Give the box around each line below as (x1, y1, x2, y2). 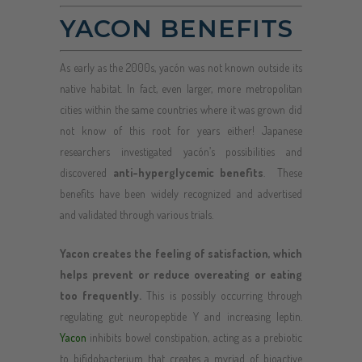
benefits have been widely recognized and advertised (60, 186, 302, 200)
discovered (60, 165, 113, 179)
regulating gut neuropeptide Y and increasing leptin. (60, 309, 302, 323)
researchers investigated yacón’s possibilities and (60, 144, 302, 158)
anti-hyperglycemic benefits (112, 165, 263, 179)
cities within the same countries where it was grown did (60, 102, 302, 116)
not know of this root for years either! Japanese (60, 123, 302, 137)
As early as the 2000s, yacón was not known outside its (60, 60, 302, 74)
